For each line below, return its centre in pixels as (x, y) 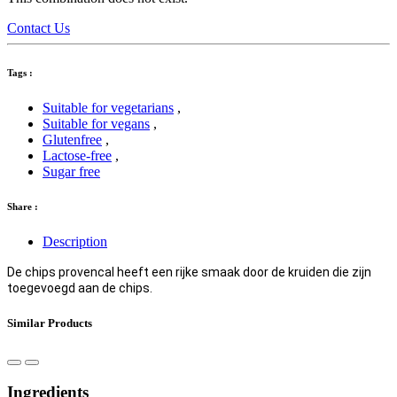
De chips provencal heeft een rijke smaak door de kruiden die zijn (189, 272)
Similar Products (50, 323)
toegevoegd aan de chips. (81, 288)
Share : (23, 207)
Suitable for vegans (96, 123)
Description (75, 242)
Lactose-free (77, 155)
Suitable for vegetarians (108, 107)
